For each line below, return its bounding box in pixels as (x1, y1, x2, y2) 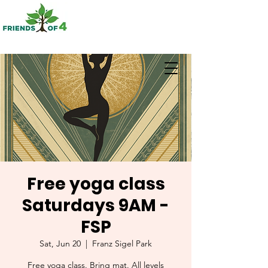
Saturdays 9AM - (22, 194, 169, 217)
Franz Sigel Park (92, 238, 152, 249)
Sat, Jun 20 (39, 238, 81, 249)
